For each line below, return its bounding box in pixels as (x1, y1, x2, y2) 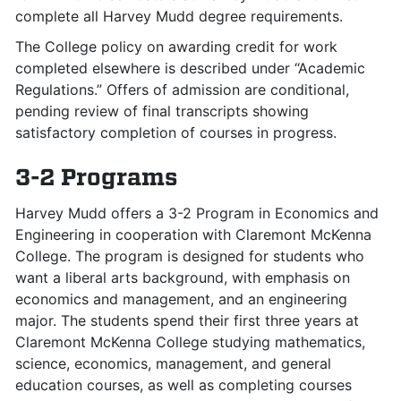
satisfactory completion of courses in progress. (15, 124, 337, 141)
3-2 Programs (15, 163, 177, 191)
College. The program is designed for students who (15, 247, 364, 265)
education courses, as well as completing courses (15, 376, 352, 394)
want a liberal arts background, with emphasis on (15, 269, 350, 286)
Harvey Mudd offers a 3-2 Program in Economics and (15, 204, 379, 222)
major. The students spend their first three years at (15, 311, 359, 329)
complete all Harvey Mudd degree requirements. (15, 7, 343, 25)
